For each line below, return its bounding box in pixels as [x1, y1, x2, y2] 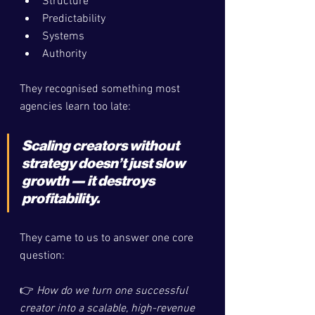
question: [20, 249, 65, 263]
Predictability [42, 12, 105, 26]
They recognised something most [20, 82, 183, 96]
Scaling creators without [22, 139, 181, 153]
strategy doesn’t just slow [22, 157, 187, 171]
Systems [42, 30, 84, 44]
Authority [42, 47, 86, 61]
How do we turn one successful [37, 284, 191, 298]
